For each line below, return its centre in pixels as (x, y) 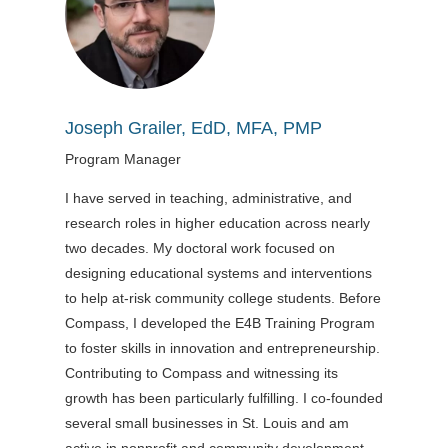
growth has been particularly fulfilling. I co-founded (223, 397)
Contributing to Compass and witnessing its (201, 372)
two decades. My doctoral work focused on (199, 247)
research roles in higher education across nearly (217, 222)
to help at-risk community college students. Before (222, 297)
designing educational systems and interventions (218, 272)
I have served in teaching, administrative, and (208, 197)
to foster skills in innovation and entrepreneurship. (222, 347)
